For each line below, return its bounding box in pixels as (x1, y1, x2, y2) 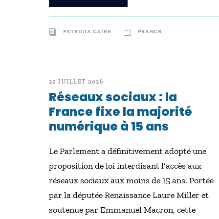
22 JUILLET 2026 (48, 78, 103, 85)
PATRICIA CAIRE (63, 28, 111, 35)
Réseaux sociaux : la (48, 88, 177, 106)
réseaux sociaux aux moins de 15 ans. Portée (48, 175, 214, 186)
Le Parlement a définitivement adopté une (48, 146, 206, 156)
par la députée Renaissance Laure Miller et (48, 190, 209, 200)
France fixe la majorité (48, 103, 192, 120)
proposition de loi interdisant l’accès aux (48, 160, 201, 171)
